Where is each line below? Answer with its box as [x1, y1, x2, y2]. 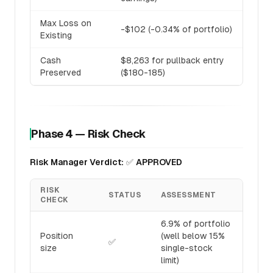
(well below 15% [161, 231, 225, 241]
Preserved [40, 68, 81, 77]
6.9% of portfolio [161, 219, 230, 229]
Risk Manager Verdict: [30, 157, 124, 167]
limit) [161, 255, 179, 265]
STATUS [108, 191, 141, 199]
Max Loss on [40, 18, 91, 28]
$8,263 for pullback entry [121, 55, 224, 65]
